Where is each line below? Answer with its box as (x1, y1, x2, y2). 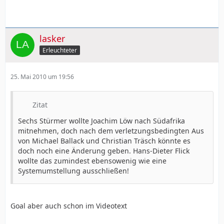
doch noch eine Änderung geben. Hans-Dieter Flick (18, 145, 189, 155)
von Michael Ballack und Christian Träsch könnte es (18, 135, 190, 145)
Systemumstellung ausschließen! (18, 165, 129, 175)
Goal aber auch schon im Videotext (10, 200, 127, 210)
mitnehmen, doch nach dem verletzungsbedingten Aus (18, 125, 204, 135)
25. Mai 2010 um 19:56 (10, 72, 74, 81)
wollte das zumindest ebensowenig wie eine (18, 155, 166, 165)
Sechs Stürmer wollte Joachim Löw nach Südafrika (18, 115, 185, 125)
